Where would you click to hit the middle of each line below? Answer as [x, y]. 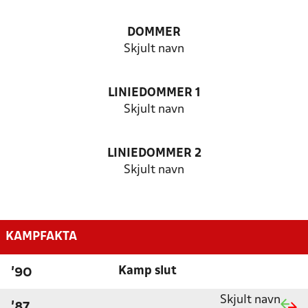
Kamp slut [147, 271]
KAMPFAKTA [41, 236]
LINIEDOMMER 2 [154, 154]
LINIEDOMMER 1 [154, 93]
